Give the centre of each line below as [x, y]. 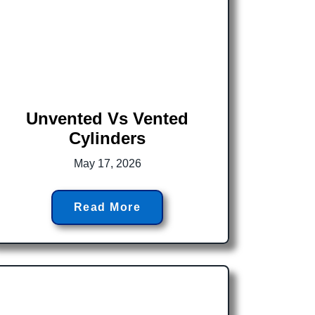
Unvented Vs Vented [108, 118]
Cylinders [108, 138]
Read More [107, 207]
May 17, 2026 [107, 163]
